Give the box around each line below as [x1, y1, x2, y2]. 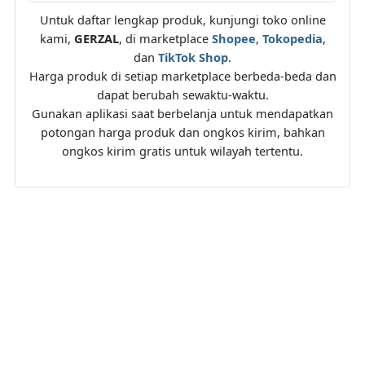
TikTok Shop [158, 48, 228, 65]
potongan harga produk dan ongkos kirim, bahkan [40, 123, 325, 140]
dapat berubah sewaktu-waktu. [96, 86, 269, 103]
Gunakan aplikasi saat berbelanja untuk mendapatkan [32, 104, 333, 121]
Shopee [211, 29, 256, 46]
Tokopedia [262, 29, 323, 46]
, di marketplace [118, 29, 212, 46]
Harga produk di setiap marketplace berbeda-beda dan [29, 67, 336, 84]
